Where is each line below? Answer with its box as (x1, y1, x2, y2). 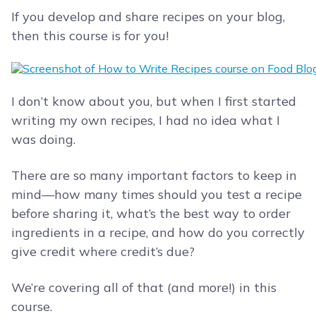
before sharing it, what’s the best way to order (11, 205, 291, 222)
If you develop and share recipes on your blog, (11, 8, 285, 25)
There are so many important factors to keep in (11, 167, 297, 184)
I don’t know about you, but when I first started (11, 93, 296, 110)
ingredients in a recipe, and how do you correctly (11, 224, 305, 241)
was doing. (11, 131, 75, 148)
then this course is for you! (11, 28, 169, 44)
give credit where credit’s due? (11, 243, 195, 260)
